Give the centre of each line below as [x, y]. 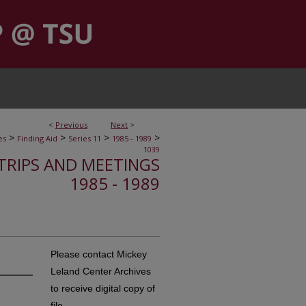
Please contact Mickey [99, 254]
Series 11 [85, 138]
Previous [71, 125]
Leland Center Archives [101, 271]
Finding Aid [37, 138]
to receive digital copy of [103, 288]
